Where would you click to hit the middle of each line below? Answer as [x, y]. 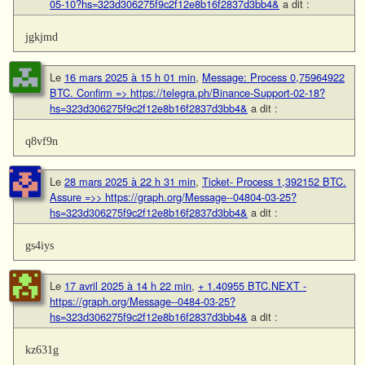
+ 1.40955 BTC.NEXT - [252, 286]
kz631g [42, 350]
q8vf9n [42, 141]
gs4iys [40, 246]
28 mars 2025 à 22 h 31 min [130, 182]
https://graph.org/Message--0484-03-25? [143, 301]
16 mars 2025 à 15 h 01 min [130, 77]
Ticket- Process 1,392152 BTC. [274, 182]
